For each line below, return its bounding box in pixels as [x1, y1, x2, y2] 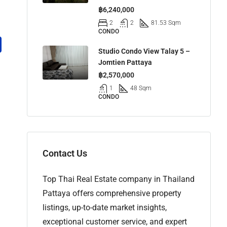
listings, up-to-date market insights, [43, 202, 167, 212]
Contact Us [43, 147, 87, 159]
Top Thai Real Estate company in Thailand [43, 174, 195, 184]
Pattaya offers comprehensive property [43, 188, 181, 198]
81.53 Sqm [151, 19, 181, 26]
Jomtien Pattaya [98, 58, 152, 66]
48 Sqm [130, 84, 152, 92]
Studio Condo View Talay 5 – [98, 47, 190, 55]
